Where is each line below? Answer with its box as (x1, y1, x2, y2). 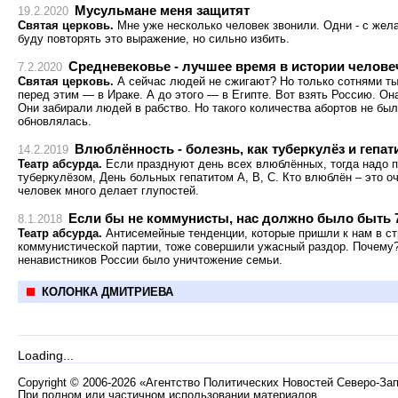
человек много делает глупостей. (18, 184, 199, 197)
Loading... (18, 348, 74, 362)
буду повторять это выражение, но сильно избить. (18, 32, 290, 45)
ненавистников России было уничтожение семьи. (18, 253, 283, 267)
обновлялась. (18, 115, 92, 128)
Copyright (18, 377, 70, 389)
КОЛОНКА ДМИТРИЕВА (42, 285, 173, 298)
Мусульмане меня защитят (75, 3, 250, 18)
